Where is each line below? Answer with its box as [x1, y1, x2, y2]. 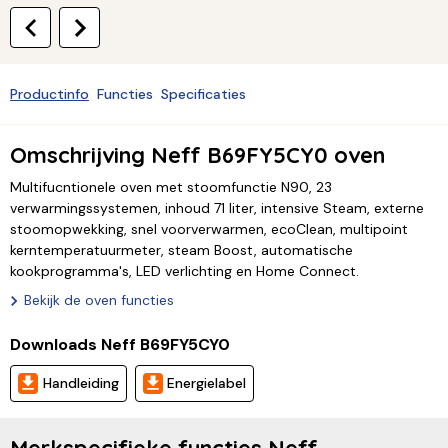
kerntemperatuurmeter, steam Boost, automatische [10, 241, 353, 260]
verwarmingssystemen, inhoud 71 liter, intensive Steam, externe [10, 199, 424, 218]
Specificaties [161, 84, 246, 103]
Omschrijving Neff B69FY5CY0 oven [10, 141, 385, 170]
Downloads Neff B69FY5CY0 [10, 333, 230, 355]
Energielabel [167, 373, 247, 392]
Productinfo [10, 84, 89, 103]
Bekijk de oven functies [24, 291, 174, 310]
